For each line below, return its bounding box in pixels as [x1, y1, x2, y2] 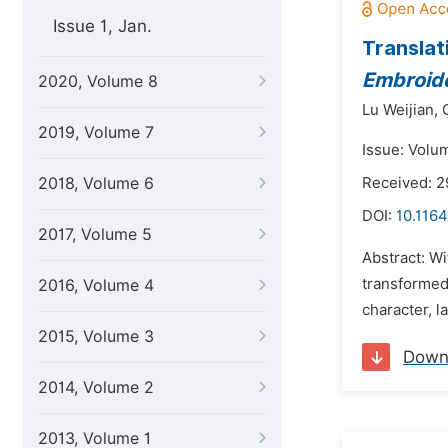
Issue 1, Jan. [53, 16, 152, 36]
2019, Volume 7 [38, 123, 154, 142]
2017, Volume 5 [38, 225, 152, 244]
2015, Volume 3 [38, 327, 154, 346]
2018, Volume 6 [38, 174, 154, 193]
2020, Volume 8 [38, 72, 158, 91]
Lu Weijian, [362, 101, 438, 119]
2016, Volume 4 [38, 276, 154, 295]
